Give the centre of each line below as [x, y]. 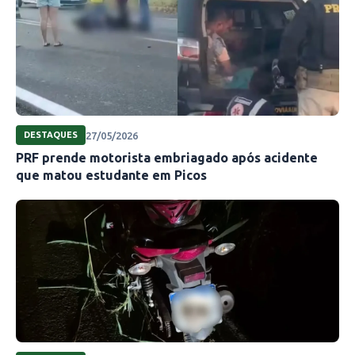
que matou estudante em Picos [111, 176]
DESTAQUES [51, 135]
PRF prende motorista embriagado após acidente [167, 158]
